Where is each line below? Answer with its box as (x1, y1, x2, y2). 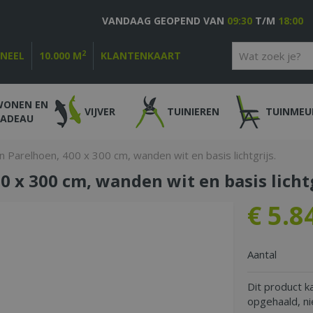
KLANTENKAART (101, 49, 181, 62)
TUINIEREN (166, 105, 219, 118)
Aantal (247, 247, 277, 261)
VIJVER (84, 105, 115, 118)
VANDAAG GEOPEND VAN (102, 14, 227, 27)
